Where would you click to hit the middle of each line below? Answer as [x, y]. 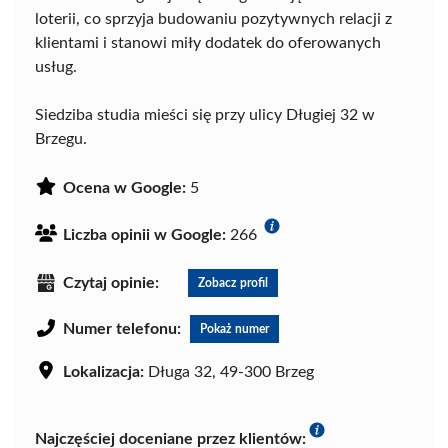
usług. [56, 67]
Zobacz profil [233, 282]
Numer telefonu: [122, 328]
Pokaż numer [234, 328]
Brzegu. [61, 139]
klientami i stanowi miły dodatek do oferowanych [208, 43]
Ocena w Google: [124, 188]
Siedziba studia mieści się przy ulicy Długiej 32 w [205, 115]
